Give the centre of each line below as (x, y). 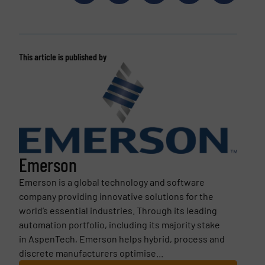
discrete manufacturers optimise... (91, 253)
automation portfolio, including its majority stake (119, 224)
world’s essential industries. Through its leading (118, 210)
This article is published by (62, 57)
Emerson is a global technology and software (112, 182)
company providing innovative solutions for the (116, 196)
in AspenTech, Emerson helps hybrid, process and (122, 238)
